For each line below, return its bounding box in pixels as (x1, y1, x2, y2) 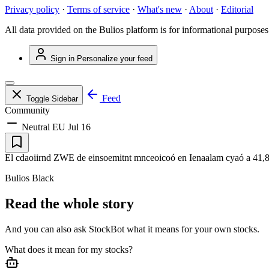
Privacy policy (5, 4, 59, 15)
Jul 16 (68, 122, 91, 133)
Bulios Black (5, 173, 54, 184)
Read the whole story (5, 196, 134, 212)
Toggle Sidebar (26, 94, 78, 104)
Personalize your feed (77, 54, 153, 64)
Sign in (50, 54, 74, 64)
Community (5, 105, 50, 116)
